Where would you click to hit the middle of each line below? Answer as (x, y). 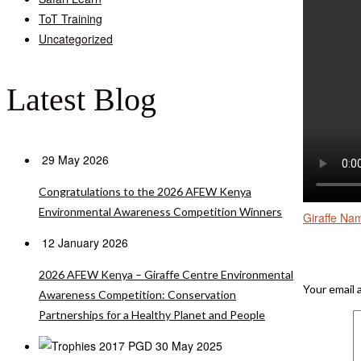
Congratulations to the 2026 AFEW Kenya (145, 191)
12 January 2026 (85, 242)
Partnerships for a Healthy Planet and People (152, 314)
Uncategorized (76, 38)
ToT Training (71, 18)
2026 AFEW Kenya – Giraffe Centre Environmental (166, 274)
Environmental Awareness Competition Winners (160, 211)
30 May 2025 (189, 345)
